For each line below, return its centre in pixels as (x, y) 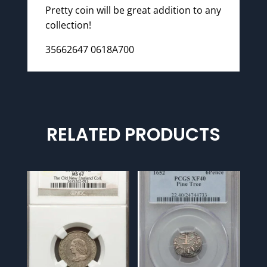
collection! (68, 25)
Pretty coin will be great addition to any (133, 10)
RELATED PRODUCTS (133, 135)
